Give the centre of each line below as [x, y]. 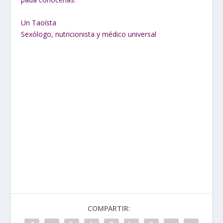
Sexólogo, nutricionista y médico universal [89, 34]
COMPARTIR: [109, 209]
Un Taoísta [39, 22]
